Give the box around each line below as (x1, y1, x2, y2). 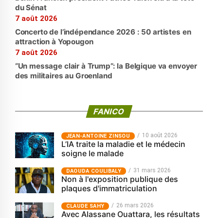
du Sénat (15, 3, 47, 12)
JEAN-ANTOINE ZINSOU (66, 133, 130, 139)
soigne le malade (61, 148, 124, 158)
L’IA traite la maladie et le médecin (61, 139, 185, 149)
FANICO (92, 107, 126, 116)
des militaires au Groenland (15, 71, 112, 80)
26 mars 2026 (116, 202, 154, 209)
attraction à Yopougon (15, 37, 93, 46)
